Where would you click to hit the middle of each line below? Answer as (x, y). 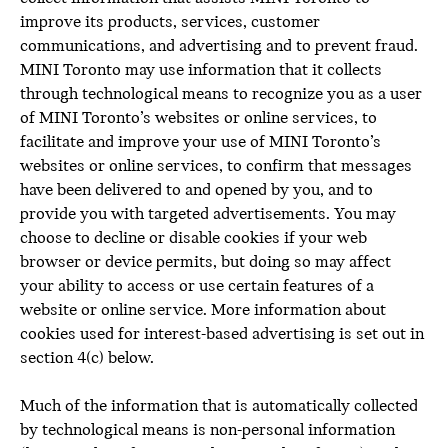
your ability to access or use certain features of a (197, 286)
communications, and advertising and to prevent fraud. (219, 46)
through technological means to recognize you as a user (221, 94)
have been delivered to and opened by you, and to (196, 190)
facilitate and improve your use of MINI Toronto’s (200, 142)
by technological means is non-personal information (207, 430)
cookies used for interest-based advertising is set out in (222, 334)
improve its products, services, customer (170, 22)
